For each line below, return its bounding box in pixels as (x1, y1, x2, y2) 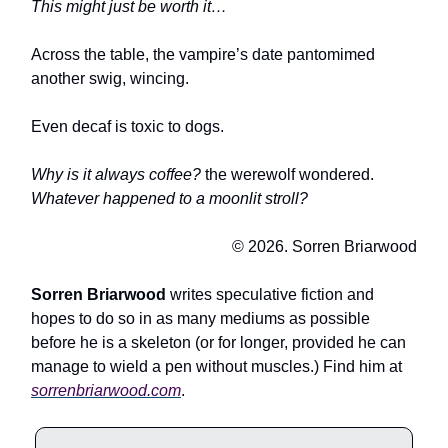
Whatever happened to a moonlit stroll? (31, 190, 308, 208)
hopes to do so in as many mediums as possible (31, 310, 370, 328)
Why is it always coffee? (31, 166, 201, 184)
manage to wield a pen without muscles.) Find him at (31, 358, 402, 376)
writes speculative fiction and (170, 286, 374, 304)
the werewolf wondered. (201, 166, 374, 184)
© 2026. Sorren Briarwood (232, 238, 417, 256)
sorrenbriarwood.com (31, 382, 181, 400)
